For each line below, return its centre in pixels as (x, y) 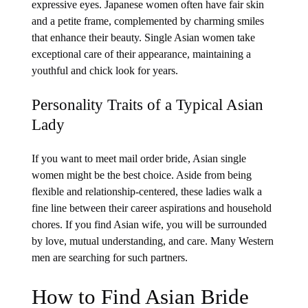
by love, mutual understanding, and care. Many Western (153, 241)
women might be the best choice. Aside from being (142, 175)
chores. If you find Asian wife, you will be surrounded (150, 225)
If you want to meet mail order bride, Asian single (139, 159)
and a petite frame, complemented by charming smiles (148, 21)
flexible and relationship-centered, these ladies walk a (147, 192)
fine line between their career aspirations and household (152, 208)
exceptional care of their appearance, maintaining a (142, 54)
